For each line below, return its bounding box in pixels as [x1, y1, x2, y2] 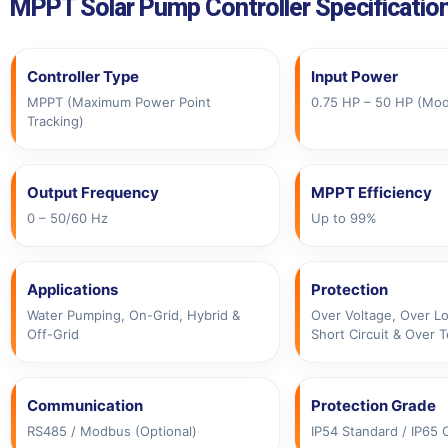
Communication [27, 395, 143, 415]
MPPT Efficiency [310, 182, 432, 202]
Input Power [310, 66, 398, 86]
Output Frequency [27, 182, 159, 202]
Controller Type [27, 66, 139, 86]
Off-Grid [27, 325, 79, 342]
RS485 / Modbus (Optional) [27, 422, 197, 439]
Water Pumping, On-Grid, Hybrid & [27, 306, 240, 323]
